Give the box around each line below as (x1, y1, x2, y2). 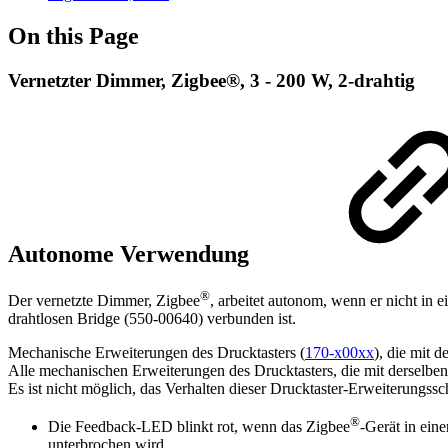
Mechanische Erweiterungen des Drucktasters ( (8, 343, 305, 361)
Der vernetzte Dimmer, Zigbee (8, 291, 200, 309)
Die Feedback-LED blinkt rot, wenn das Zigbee (48, 418, 350, 436)
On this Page (8, 22, 139, 49)
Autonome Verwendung (8, 240, 255, 267)
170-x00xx (305, 343, 374, 361)
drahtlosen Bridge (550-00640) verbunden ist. (8, 309, 296, 327)
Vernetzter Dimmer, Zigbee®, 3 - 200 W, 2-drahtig (8, 69, 415, 91)
